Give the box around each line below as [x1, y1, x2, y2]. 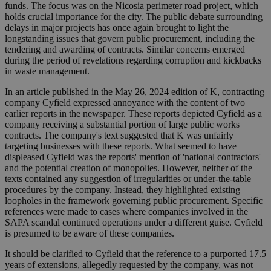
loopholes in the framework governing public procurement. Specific [5, 195, 263, 206]
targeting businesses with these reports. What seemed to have [5, 141, 237, 152]
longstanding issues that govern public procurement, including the [5, 33, 255, 44]
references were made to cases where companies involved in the [5, 206, 248, 217]
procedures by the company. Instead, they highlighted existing [5, 184, 240, 195]
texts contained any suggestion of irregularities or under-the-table [5, 174, 251, 184]
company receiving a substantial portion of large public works [5, 119, 240, 130]
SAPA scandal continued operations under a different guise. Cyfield [5, 217, 263, 228]
